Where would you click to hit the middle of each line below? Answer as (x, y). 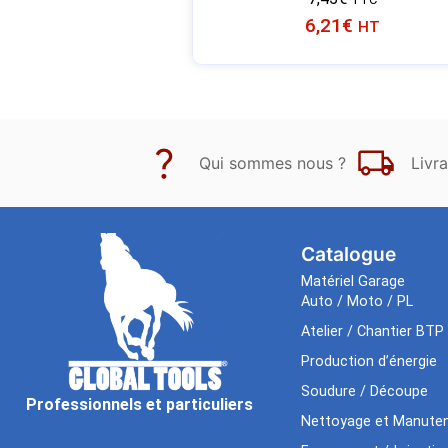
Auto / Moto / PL (356, 301)
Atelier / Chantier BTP (372, 331)
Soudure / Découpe (364, 391)
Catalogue (348, 253)
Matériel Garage (352, 281)
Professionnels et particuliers (139, 404)
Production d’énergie (368, 361)
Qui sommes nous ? (272, 162)
